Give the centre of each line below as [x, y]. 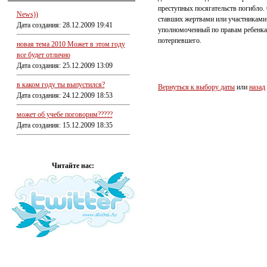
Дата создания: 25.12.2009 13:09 [64, 66]
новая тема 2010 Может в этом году [71, 44]
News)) [27, 14]
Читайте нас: [73, 166]
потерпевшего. [180, 41]
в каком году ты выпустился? [60, 85]
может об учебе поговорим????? [64, 114]
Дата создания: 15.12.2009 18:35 [64, 125]
